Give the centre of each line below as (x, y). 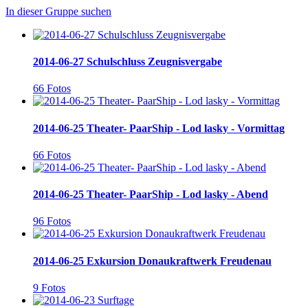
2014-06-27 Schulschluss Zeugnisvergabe (128, 62)
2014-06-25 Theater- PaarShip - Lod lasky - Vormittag (159, 128)
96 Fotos (52, 221)
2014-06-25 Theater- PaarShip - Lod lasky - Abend (151, 195)
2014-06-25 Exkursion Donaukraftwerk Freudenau (152, 261)
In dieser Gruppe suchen (58, 11)
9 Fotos (49, 287)
